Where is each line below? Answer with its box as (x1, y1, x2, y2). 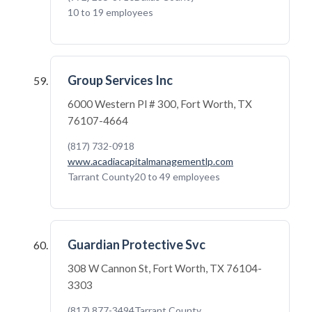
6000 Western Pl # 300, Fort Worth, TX (68, 97, 252, 110)
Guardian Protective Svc (68, 237, 205, 252)
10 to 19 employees (68, 6, 153, 18)
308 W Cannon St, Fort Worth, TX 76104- (68, 262, 262, 274)
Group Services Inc (68, 72, 173, 88)
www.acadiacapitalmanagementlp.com (68, 155, 233, 167)
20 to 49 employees (134, 171, 220, 182)
